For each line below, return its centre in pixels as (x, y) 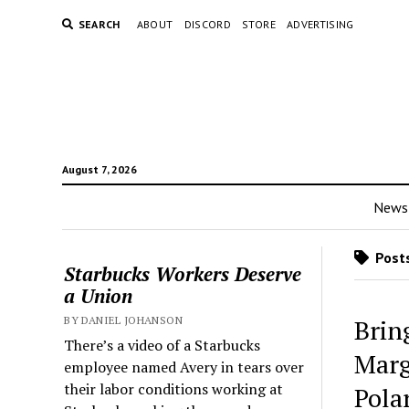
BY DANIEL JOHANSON (123, 320)
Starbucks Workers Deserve (183, 274)
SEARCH (99, 24)
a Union (99, 296)
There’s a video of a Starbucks (163, 345)
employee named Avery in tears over (184, 367)
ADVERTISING (320, 24)
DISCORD (208, 24)
